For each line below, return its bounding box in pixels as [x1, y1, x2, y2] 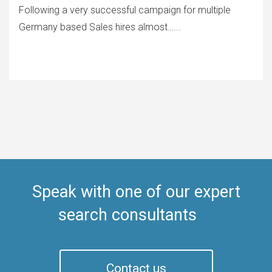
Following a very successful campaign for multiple [19, 4, 231, 16]
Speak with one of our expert [32, 182, 240, 202]
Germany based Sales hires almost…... [19, 21, 181, 33]
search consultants [58, 205, 214, 225]
